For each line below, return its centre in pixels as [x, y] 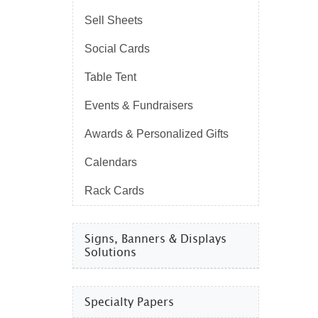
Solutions [110, 253]
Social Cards [117, 49]
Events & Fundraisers [139, 106]
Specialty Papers [129, 302]
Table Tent [110, 77]
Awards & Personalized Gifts [157, 134]
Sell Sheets [114, 21]
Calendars [111, 163]
